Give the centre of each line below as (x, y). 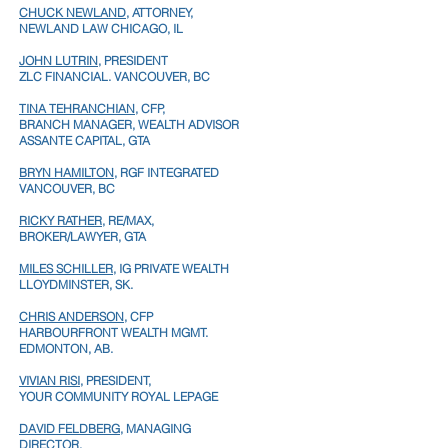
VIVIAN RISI (49, 380)
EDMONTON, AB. (66, 348)
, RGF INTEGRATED (166, 172)
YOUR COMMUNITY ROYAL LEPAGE (118, 396)
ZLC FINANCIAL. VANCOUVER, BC (114, 76)
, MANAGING (155, 428)
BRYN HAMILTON (66, 172)
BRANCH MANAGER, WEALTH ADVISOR (129, 124)
